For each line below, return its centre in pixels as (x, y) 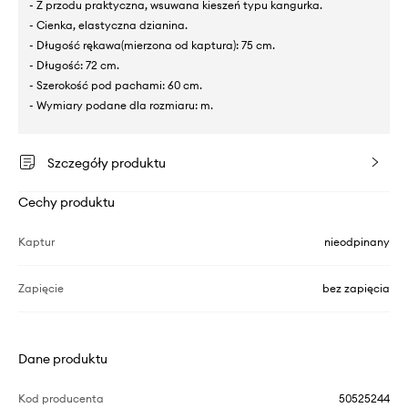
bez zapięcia (356, 288)
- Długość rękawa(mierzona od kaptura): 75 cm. (152, 45)
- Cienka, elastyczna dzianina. (108, 25)
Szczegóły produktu (107, 163)
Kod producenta (61, 398)
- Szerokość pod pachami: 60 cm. (116, 85)
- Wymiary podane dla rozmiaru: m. (121, 105)
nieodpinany (357, 241)
